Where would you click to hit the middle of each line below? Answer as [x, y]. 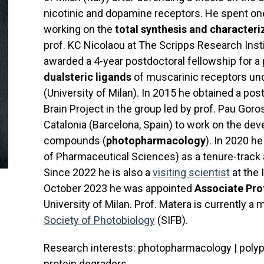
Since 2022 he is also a [98, 172]
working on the [79, 29]
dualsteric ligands [89, 77]
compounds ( [75, 141]
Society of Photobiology [99, 220]
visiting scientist [191, 172]
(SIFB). [171, 220]
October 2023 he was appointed [119, 188]
